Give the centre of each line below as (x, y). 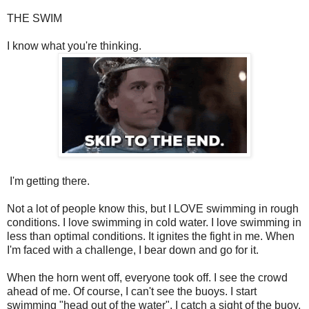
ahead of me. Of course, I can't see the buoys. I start (132, 291)
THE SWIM (34, 18)
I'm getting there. (48, 181)
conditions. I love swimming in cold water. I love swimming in (154, 222)
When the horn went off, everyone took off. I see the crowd (147, 277)
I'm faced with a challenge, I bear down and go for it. (133, 250)
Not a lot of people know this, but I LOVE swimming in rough (153, 208)
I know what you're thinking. (74, 46)
